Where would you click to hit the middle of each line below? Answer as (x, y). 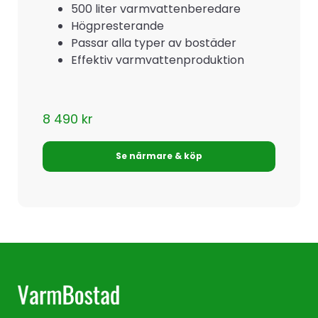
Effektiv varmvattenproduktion (158, 60)
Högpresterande (117, 26)
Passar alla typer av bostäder (154, 43)
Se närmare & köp (159, 156)
